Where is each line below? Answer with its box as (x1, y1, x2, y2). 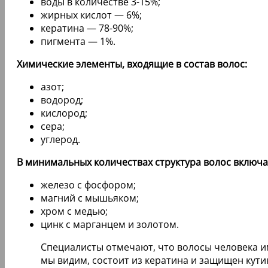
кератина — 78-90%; (41, 21, 133, 35)
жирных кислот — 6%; (41, 8, 142, 22)
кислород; (41, 106, 87, 120)
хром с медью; (41, 204, 108, 218)
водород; (41, 93, 83, 106)
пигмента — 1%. (41, 34, 115, 48)
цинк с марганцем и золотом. (41, 217, 179, 231)
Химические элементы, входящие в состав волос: (17, 57, 247, 71)
